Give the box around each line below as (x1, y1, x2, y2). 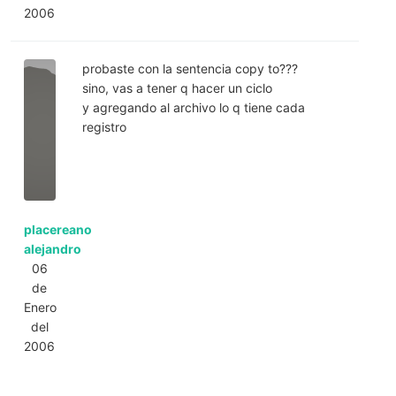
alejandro (24, 240, 81, 256)
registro (81, 118, 126, 134)
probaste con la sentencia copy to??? (81, 60, 298, 76)
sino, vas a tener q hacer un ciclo (81, 80, 272, 95)
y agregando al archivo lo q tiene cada (81, 99, 305, 115)
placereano (24, 221, 92, 237)
